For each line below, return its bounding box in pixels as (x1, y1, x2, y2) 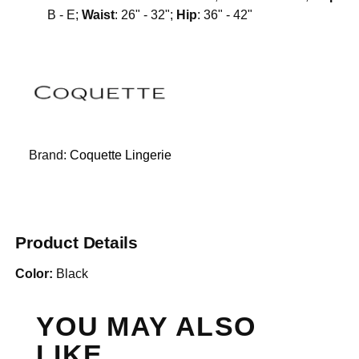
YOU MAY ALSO (36, 311, 256, 341)
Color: (15, 266, 54, 280)
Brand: (29, 147, 71, 162)
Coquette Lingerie (70, 147, 172, 162)
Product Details (15, 233, 139, 252)
